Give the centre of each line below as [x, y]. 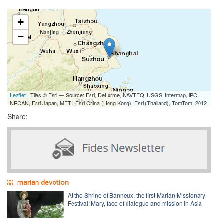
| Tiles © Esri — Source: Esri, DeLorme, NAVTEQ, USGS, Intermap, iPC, [112, 95]
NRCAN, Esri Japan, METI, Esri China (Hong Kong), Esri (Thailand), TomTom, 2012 [108, 103]
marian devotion [43, 182]
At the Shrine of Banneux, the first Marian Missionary [136, 195]
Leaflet [18, 95]
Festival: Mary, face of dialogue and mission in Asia [135, 203]
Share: [18, 117]
